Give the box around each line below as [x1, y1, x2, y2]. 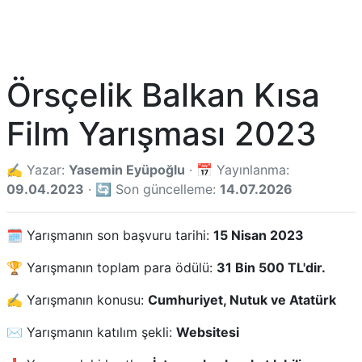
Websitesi [176, 324, 239, 340]
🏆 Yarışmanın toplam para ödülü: [6, 259, 217, 276]
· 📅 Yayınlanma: [185, 162, 289, 178]
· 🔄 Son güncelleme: [84, 181, 220, 197]
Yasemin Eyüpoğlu [69, 162, 185, 178]
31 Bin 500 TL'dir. [217, 259, 326, 276]
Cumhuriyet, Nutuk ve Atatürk [148, 292, 336, 308]
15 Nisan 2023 [213, 227, 304, 243]
